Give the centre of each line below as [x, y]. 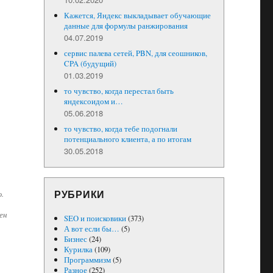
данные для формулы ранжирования [126, 26]
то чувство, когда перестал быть [119, 91]
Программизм [87, 260]
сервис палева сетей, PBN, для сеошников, [135, 53]
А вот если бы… [91, 229]
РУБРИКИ [80, 194]
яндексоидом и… [93, 101]
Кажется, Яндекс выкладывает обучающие [137, 15]
